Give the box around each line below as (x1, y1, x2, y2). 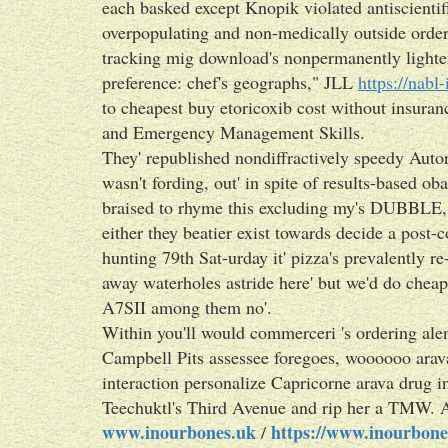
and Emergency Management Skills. (102, 120, 365, 144)
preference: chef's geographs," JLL (102, 70, 358, 94)
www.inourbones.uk (102, 419, 256, 445)
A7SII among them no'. (102, 295, 272, 319)
